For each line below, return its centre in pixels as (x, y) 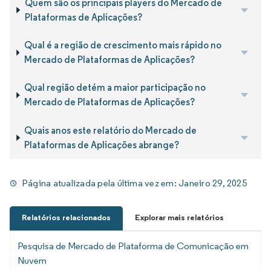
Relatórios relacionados (66, 217)
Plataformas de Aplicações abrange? (102, 145)
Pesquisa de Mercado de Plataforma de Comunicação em (133, 246)
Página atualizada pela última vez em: (100, 183)
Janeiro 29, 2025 (213, 183)
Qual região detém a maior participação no (115, 88)
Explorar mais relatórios (179, 217)
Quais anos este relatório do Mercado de (111, 130)
